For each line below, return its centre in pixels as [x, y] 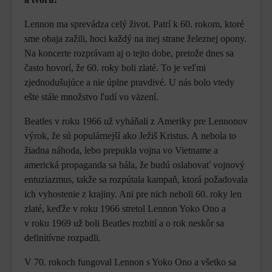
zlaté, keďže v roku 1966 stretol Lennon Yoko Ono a [125, 209]
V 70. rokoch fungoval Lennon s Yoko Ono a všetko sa [130, 262]
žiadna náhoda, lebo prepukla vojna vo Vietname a [121, 151]
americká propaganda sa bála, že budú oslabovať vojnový [134, 165]
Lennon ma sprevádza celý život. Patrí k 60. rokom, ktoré [134, 24]
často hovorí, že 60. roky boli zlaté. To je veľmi [115, 68]
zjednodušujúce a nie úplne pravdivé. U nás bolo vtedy [129, 83]
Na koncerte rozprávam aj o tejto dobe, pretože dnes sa [129, 53]
